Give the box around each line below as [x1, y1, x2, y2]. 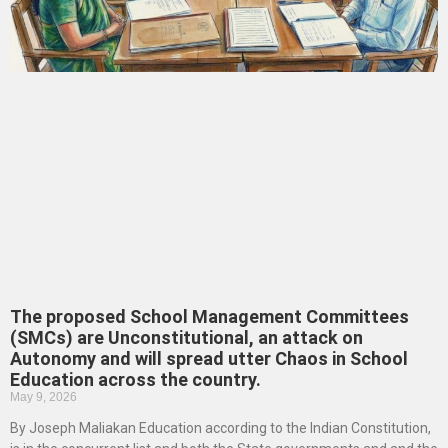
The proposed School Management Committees [10, 306, 409, 328]
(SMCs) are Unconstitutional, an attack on [10, 327, 363, 349]
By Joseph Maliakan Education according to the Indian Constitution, [10, 420, 431, 437]
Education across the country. [10, 369, 261, 391]
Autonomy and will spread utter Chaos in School [10, 348, 408, 370]
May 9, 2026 [10, 390, 77, 405]
